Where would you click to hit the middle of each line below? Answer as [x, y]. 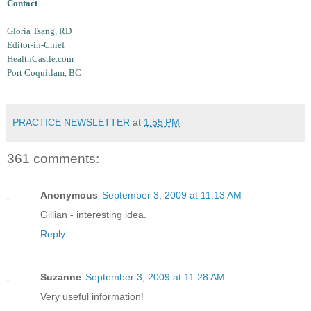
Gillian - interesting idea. [93, 214]
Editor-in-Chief [36, 45]
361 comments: [53, 159]
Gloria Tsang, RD [39, 31]
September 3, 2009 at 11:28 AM [155, 277]
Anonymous [69, 195]
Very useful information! [92, 296]
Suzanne [61, 277]
